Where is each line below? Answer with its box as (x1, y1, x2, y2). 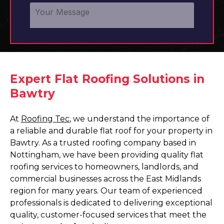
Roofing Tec (21, 114, 69, 123)
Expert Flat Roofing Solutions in (10, 72, 204, 86)
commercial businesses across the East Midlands (10, 174, 201, 183)
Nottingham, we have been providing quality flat (10, 150, 203, 159)
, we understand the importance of (69, 114, 209, 123)
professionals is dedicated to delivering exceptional (10, 198, 212, 207)
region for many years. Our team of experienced (10, 186, 202, 195)
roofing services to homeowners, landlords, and (10, 162, 198, 171)
